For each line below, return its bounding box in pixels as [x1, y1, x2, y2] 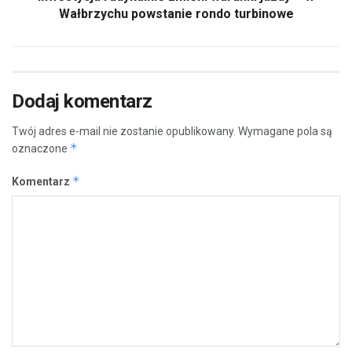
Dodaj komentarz [12, 90, 152, 112]
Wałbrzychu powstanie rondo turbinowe [58, 5, 294, 21]
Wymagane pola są [238, 124, 332, 137]
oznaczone [12, 141, 70, 155]
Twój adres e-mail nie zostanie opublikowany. [12, 124, 236, 137]
